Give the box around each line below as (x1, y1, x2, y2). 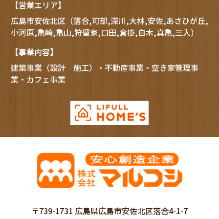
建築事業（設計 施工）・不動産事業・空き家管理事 (10, 62, 198, 74)
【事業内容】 (10, 46, 58, 58)
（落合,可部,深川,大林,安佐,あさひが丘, (65, 15, 208, 27)
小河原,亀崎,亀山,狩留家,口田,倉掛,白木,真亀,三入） (10, 26, 198, 39)
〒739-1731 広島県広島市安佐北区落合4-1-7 (31, 204, 188, 217)
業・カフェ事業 (10, 73, 66, 86)
